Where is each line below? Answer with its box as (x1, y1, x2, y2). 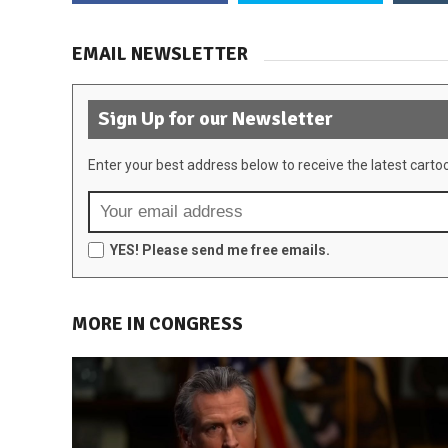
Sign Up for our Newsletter (98, 107, 333, 132)
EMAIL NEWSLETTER (72, 42, 248, 67)
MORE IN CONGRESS (72, 312, 243, 337)
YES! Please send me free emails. (110, 242, 330, 259)
